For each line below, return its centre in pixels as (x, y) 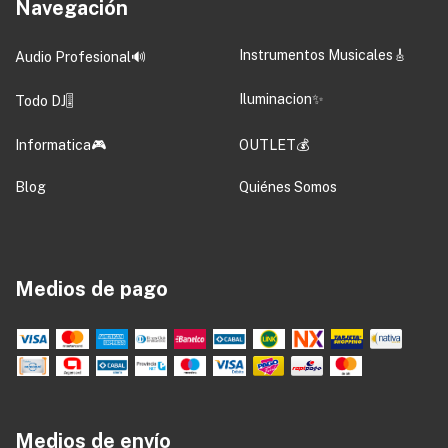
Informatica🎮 (60, 144)
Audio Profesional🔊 (80, 56)
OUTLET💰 (274, 144)
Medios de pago (91, 288)
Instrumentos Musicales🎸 (323, 54)
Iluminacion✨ (281, 98)
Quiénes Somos (288, 186)
